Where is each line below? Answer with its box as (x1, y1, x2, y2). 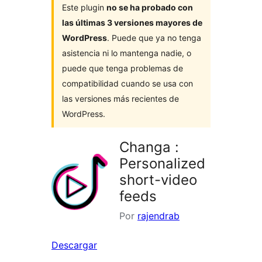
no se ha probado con (106, 2, 193, 13)
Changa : (119, 139, 179, 156)
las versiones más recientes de (62, 94, 179, 104)
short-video (119, 171, 197, 189)
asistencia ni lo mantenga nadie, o (62, 48, 191, 58)
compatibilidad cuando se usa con (62, 78, 193, 89)
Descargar (51, 239, 97, 251)
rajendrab (137, 210, 180, 222)
